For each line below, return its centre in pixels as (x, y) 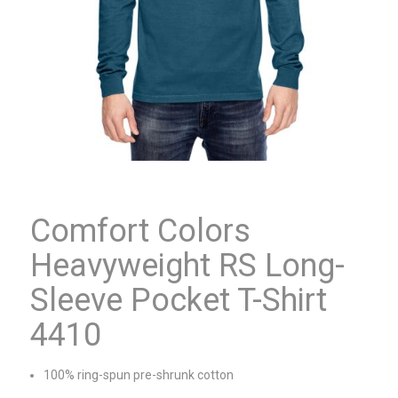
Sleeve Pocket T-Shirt (178, 300)
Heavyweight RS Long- (187, 265)
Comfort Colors (140, 231)
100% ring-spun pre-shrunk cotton (138, 374)
